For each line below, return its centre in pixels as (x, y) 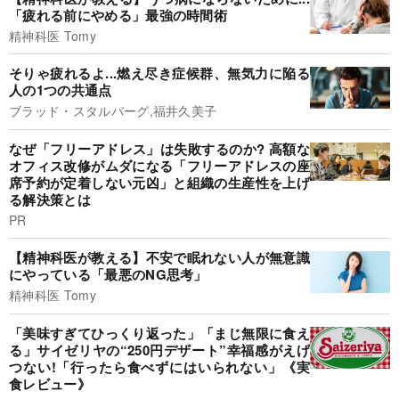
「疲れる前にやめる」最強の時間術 (118, 15)
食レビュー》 (50, 383)
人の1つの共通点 (61, 90)
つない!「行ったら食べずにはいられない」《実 (159, 366)
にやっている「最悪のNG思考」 (108, 275)
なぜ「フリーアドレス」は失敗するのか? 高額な (159, 148)
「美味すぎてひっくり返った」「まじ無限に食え (159, 333)
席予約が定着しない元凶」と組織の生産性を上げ (159, 182)
